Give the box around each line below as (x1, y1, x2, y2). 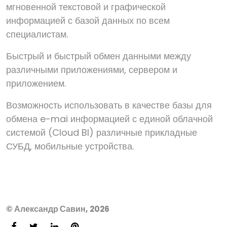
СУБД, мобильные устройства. (6, 140, 134, 153)
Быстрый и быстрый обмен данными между (6, 50, 191, 62)
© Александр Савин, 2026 (6, 203, 109, 215)
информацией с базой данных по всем (6, 14, 170, 27)
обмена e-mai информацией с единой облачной (6, 112, 213, 125)
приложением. (6, 77, 66, 90)
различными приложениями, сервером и (6, 63, 177, 76)
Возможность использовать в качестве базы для (6, 99, 212, 111)
